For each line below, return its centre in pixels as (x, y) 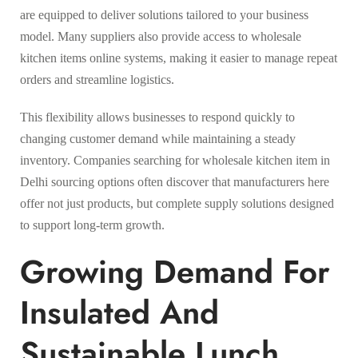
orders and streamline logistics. (97, 79)
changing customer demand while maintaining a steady (158, 138)
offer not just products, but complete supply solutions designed (177, 203)
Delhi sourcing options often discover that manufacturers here (175, 181)
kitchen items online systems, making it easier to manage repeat (179, 58)
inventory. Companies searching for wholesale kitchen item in (175, 160)
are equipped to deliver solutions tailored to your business (164, 14)
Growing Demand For (175, 271)
